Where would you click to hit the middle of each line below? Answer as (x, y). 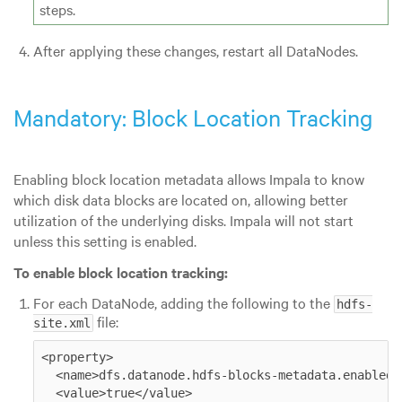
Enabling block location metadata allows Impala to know (189, 178)
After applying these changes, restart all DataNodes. (195, 51)
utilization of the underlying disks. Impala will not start (184, 219)
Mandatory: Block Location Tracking (193, 118)
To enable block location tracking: (121, 271)
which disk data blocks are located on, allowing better (181, 199)
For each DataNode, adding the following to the (183, 302)
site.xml (61, 323)
